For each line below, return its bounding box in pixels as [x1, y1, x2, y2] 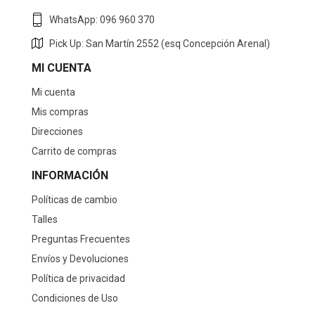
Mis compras [32, 105, 89, 117]
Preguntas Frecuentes [32, 233, 130, 245]
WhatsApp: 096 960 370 [49, 13, 155, 25]
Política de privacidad [32, 272, 125, 284]
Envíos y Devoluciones [32, 252, 129, 264]
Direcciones [32, 125, 83, 137]
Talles [32, 213, 58, 225]
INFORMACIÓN [32, 168, 108, 182]
